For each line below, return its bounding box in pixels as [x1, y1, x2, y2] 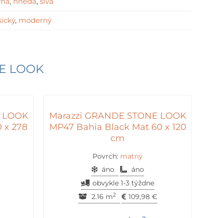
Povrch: [92, 152, 120, 161]
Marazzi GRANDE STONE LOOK [49, 110, 186, 121]
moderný [18, 15, 52, 25]
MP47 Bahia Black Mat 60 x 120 [49, 121, 186, 132]
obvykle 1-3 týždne [92, 179, 154, 188]
